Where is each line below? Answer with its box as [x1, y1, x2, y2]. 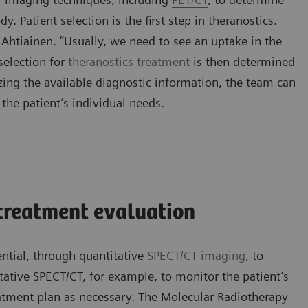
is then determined [190, 54, 295, 69]
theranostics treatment [68, 54, 190, 69]
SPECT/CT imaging [147, 248, 245, 263]
